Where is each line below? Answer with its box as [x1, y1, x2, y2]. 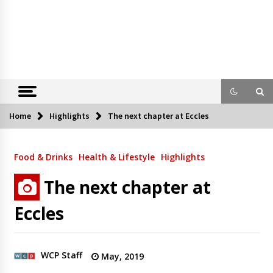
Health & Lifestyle [78, 151, 155, 163]
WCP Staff [40, 249, 82, 261]
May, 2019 [98, 250, 144, 263]
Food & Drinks [13, 151, 73, 163]
